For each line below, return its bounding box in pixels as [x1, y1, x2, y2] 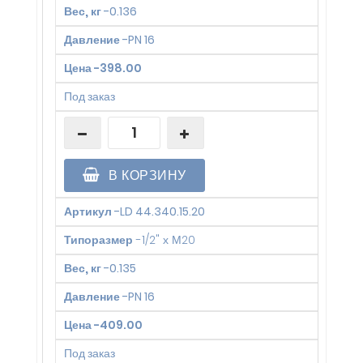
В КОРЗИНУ [105, 166, 186, 186]
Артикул [64, 203, 112, 220]
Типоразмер [64, 232, 133, 249]
